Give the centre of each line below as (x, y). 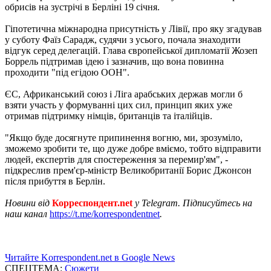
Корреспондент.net (92, 203)
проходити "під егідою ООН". (67, 72)
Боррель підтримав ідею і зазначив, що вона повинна (114, 61)
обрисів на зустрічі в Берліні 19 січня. (82, 7)
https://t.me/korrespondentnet (105, 214)
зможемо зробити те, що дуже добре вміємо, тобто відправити (133, 148)
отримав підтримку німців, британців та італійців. (109, 116)
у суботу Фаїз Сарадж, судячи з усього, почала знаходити (123, 39)
